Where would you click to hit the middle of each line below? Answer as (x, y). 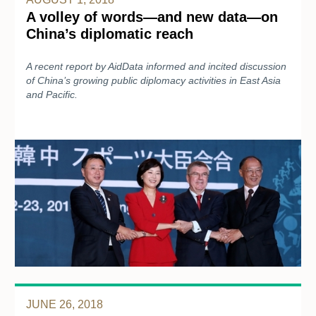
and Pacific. (52, 94)
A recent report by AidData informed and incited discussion (156, 66)
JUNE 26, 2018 (65, 304)
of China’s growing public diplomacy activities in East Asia (153, 80)
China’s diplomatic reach (110, 34)
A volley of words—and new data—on (152, 17)
